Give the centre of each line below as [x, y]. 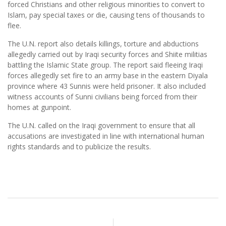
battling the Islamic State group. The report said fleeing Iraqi [105, 65]
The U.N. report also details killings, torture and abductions [103, 44]
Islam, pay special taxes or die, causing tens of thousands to [106, 15]
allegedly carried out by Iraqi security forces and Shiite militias [107, 54]
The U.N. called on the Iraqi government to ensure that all [101, 126]
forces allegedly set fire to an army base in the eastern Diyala [108, 76]
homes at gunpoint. [39, 107]
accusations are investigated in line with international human [106, 136]
